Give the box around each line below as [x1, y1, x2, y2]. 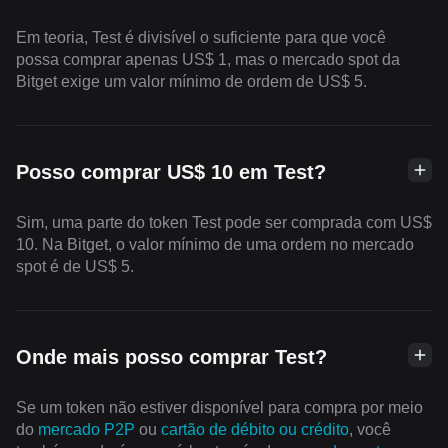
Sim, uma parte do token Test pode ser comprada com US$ [16, 213, 432, 231]
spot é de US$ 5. [16, 257, 134, 275]
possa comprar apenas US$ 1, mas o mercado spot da [16, 50, 400, 68]
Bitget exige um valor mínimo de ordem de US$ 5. [16, 72, 367, 90]
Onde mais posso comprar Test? [16, 345, 327, 368]
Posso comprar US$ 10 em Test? [16, 160, 326, 183]
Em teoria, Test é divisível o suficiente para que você [16, 28, 386, 46]
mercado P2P [38, 420, 135, 438]
